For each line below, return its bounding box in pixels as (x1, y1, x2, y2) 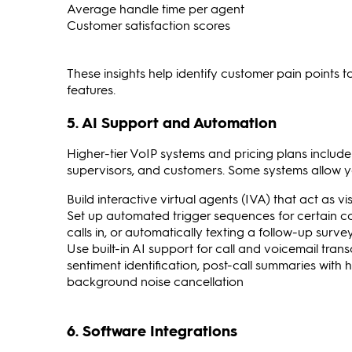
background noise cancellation (67, 272, 244, 289)
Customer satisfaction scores (67, 16, 230, 33)
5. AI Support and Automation (67, 112, 277, 132)
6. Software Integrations (67, 320, 237, 340)
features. (67, 80, 115, 97)
